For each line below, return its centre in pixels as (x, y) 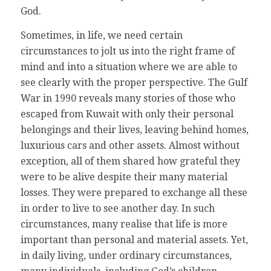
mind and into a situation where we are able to (129, 67)
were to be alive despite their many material (124, 177)
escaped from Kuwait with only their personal (127, 114)
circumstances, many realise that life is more (124, 224)
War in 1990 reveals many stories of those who (128, 98)
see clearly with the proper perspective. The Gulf (134, 82)
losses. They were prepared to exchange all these (134, 192)
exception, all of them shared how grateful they (130, 161)
